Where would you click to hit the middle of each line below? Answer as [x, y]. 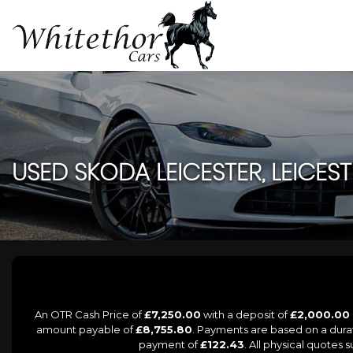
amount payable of [85, 329]
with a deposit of [245, 314]
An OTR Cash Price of [89, 314]
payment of [169, 344]
